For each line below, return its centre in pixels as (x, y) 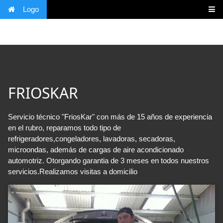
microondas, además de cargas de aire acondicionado (96, 150)
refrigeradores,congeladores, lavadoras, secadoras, (92, 139)
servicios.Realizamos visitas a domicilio (73, 171)
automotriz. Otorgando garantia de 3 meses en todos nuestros (109, 161)
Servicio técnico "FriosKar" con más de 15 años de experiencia (110, 117)
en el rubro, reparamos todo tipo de (64, 128)
